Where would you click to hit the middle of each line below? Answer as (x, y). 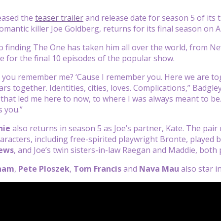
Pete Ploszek (44, 168)
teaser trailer (59, 18)
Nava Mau (159, 168)
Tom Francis (97, 168)
